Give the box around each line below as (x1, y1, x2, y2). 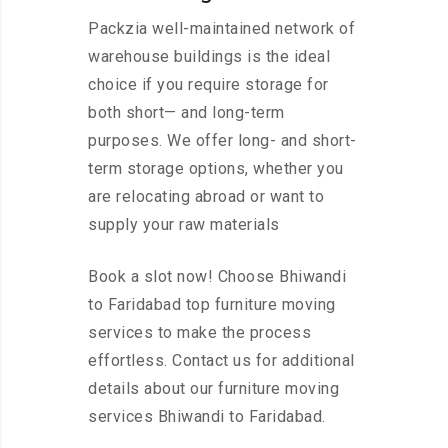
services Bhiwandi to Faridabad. (88, 407, 326, 427)
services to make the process (88, 323, 311, 343)
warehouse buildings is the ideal (88, 47, 330, 67)
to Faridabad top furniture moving (88, 295, 336, 315)
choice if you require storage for (88, 75, 329, 95)
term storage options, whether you (88, 159, 344, 179)
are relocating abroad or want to (88, 187, 324, 207)
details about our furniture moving (88, 379, 339, 399)
